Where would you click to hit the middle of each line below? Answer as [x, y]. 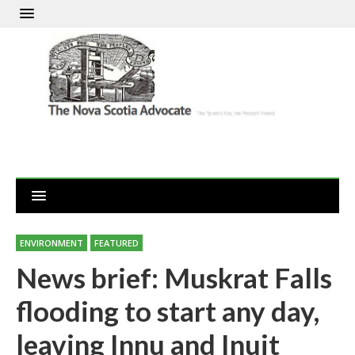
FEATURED [116, 243]
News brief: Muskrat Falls [174, 278]
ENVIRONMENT [52, 243]
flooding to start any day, [168, 311]
